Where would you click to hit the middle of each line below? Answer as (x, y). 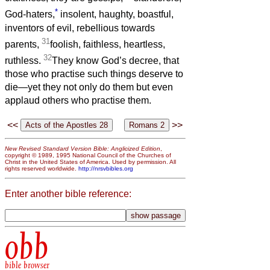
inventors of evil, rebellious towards (80, 28)
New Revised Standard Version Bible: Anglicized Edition (83, 148)
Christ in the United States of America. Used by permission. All (90, 162)
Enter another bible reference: (68, 194)
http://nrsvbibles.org (106, 168)
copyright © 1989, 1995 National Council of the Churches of (88, 155)
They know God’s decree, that (115, 61)
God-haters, (30, 14)
